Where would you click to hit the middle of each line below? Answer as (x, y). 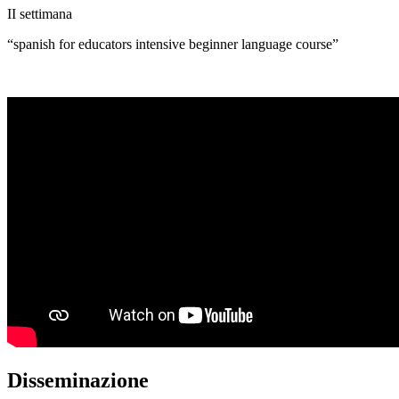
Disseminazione (78, 381)
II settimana (40, 14)
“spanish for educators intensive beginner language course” (173, 45)
